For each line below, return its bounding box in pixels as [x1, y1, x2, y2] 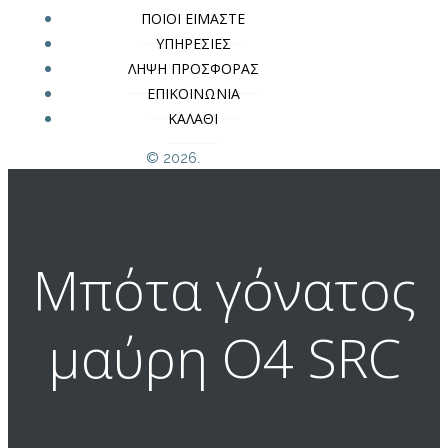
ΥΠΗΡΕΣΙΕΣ [155, 33, 231, 53]
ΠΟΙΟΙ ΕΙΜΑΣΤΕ [141, 8, 245, 28]
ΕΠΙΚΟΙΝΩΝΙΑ [146, 83, 240, 103]
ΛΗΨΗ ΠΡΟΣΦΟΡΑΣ [127, 58, 259, 78]
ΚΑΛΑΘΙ [168, 108, 218, 128]
